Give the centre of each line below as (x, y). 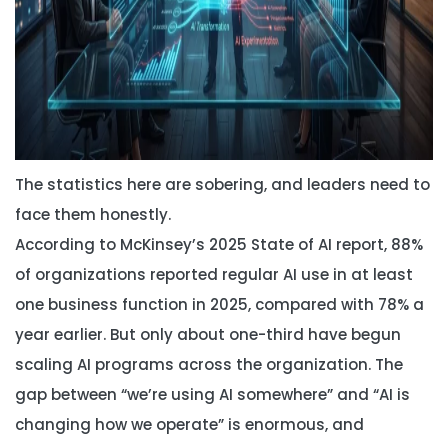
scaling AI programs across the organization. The (209, 364)
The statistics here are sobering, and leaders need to (222, 184)
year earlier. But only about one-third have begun (208, 334)
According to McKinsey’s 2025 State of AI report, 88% (219, 244)
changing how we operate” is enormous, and (189, 424)
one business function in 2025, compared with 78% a (219, 304)
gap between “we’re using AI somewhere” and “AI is (212, 394)
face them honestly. (93, 214)
